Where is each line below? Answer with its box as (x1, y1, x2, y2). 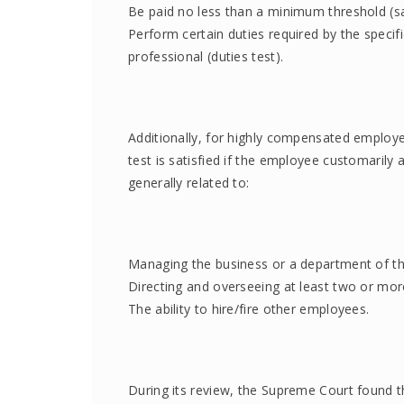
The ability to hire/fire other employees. (128, 300, 370, 317)
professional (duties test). (128, 48, 284, 65)
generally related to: (128, 174, 250, 191)
